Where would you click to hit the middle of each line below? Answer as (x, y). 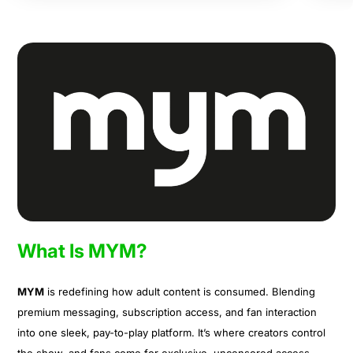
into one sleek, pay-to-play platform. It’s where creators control (172, 332)
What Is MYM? (83, 251)
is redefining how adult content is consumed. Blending (180, 291)
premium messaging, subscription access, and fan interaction (167, 312)
